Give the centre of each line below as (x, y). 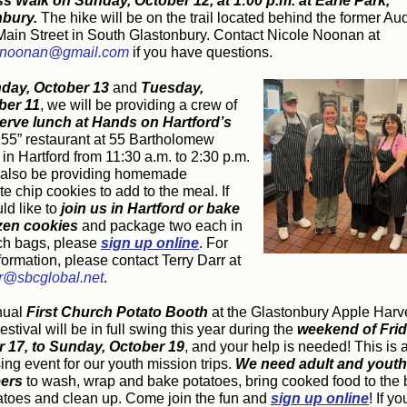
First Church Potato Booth (117, 312)
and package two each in (160, 226)
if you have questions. (201, 52)
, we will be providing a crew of (139, 105)
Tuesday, (172, 88)
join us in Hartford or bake (149, 208)
